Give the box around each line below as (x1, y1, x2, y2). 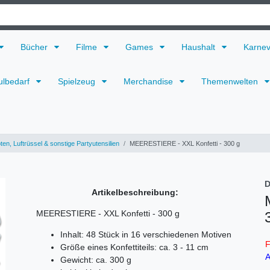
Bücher (20, 42, 50, 52)
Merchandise (124, 77, 175, 87)
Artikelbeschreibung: (92, 187, 178, 197)
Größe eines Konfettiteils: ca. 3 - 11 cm (60, 242, 209, 252)
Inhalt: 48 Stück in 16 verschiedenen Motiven (60, 229, 231, 239)
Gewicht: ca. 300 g (60, 254, 131, 265)
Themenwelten (201, 77, 260, 87)
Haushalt (181, 42, 218, 52)
